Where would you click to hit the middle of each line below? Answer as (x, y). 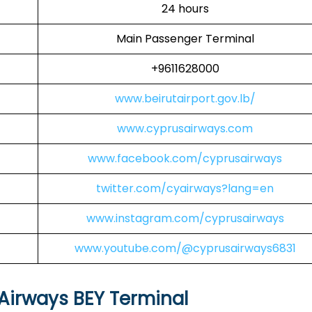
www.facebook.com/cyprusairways (185, 158)
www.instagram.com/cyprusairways (185, 218)
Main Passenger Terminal (185, 39)
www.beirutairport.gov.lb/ (185, 99)
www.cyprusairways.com (185, 128)
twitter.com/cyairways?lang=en (185, 188)
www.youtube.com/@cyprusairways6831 (185, 248)
